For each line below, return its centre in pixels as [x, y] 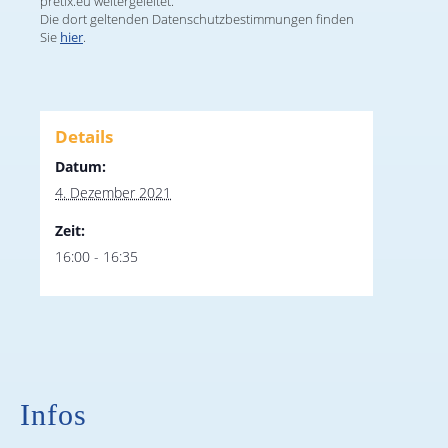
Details [84, 136]
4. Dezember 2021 [113, 192]
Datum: [80, 166]
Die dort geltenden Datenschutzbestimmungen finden [197, 19]
